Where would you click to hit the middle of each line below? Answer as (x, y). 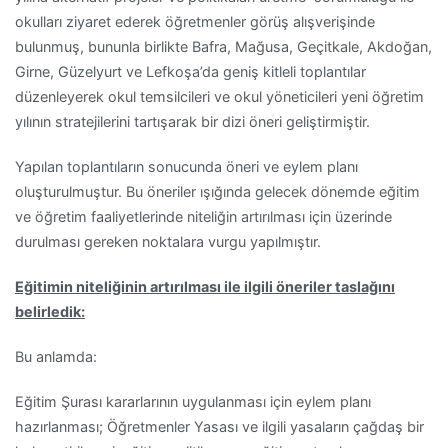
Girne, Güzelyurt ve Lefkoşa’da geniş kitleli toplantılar (190, 71)
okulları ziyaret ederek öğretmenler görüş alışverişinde (195, 21)
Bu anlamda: (56, 357)
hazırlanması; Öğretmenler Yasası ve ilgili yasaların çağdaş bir (219, 427)
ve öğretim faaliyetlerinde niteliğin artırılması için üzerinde (203, 216)
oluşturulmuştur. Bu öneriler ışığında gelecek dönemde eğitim (217, 191)
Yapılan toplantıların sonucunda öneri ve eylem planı (186, 166)
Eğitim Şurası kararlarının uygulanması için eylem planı (193, 402)
